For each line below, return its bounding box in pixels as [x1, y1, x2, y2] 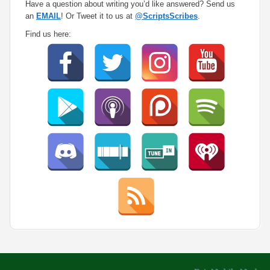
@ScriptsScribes [135, 11, 198, 20]
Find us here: [25, 30, 71, 39]
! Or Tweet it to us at [61, 11, 135, 20]
